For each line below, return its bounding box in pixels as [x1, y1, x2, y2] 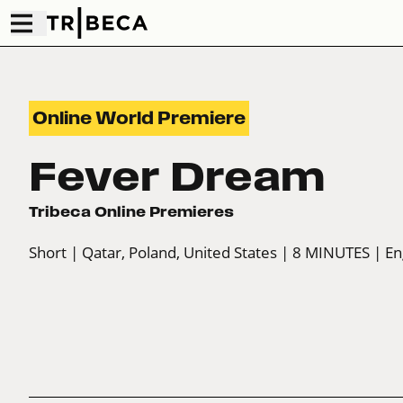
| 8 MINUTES [281, 243, 370, 263]
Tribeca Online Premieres [29, 203, 234, 220]
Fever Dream [29, 154, 326, 200]
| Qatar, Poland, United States [70, 243, 277, 263]
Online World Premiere [32, 109, 246, 129]
